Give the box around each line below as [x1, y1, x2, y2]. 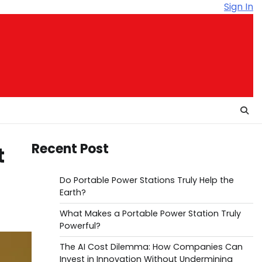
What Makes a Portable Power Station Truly [59, 208, 241, 219]
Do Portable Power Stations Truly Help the [59, 174, 234, 186]
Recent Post [31, 140, 109, 158]
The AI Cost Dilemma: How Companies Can [59, 241, 243, 253]
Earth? [59, 187, 86, 198]
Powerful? [59, 220, 101, 232]
